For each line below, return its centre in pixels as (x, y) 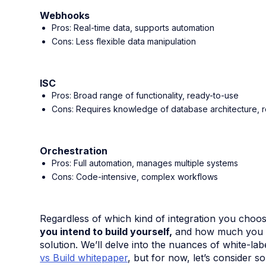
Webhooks (65, 16)
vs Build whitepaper (84, 258)
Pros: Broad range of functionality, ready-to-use (145, 96)
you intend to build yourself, (106, 232)
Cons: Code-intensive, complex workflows (135, 177)
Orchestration (74, 151)
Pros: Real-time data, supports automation (133, 28)
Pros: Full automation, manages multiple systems (145, 163)
